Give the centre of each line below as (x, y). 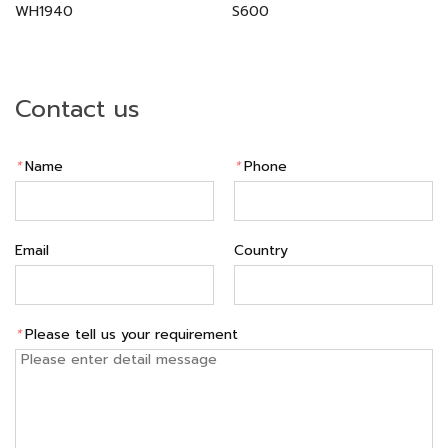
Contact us (77, 109)
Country (261, 251)
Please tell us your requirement (131, 335)
